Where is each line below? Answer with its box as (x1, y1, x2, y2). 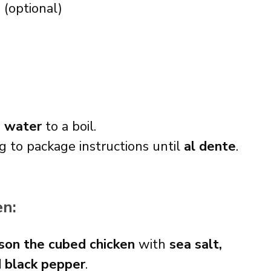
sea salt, (169, 235, 222, 253)
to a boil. (42, 117, 96, 135)
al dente (184, 137, 236, 155)
